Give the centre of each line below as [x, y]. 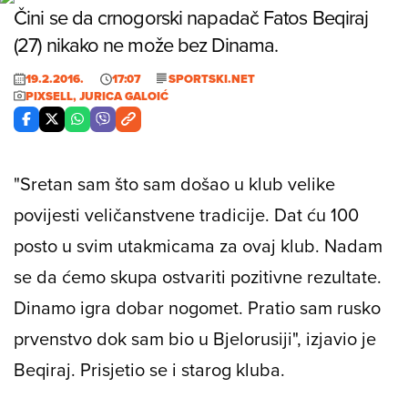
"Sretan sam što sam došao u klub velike [174, 183]
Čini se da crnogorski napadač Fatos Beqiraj [191, 16]
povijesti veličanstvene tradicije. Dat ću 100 [186, 214]
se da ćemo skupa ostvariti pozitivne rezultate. [198, 276]
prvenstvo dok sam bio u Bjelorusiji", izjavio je [195, 338]
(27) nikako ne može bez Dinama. [146, 44]
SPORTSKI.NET [212, 78]
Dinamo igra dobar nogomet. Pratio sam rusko [197, 307]
